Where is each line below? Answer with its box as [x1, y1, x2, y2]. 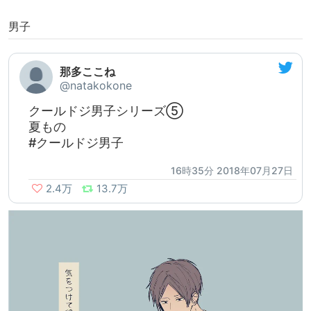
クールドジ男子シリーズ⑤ [28, 103, 183, 119]
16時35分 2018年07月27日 [171, 165, 293, 177]
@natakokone [60, 78, 132, 93]
